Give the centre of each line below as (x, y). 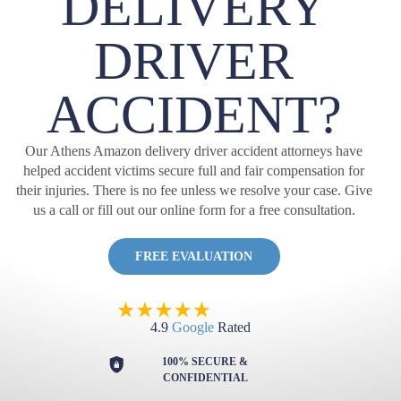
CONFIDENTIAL (205, 377)
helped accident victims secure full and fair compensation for (194, 171)
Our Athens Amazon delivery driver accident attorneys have (194, 151)
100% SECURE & (205, 361)
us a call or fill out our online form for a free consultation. (194, 210)
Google (193, 327)
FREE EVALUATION (194, 256)
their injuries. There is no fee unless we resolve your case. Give (194, 190)
